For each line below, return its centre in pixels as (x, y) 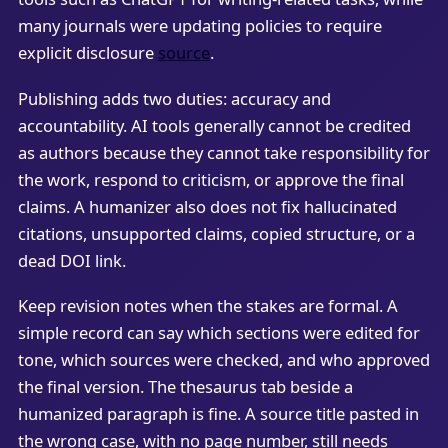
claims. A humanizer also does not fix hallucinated (207, 206)
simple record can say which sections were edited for (218, 332)
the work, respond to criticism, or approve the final (210, 179)
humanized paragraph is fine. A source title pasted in (218, 413)
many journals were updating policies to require (199, 26)
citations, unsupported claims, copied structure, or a (216, 233)
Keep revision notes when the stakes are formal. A (207, 305)
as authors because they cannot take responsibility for (223, 152)
